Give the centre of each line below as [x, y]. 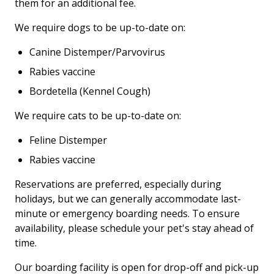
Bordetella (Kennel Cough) [91, 91]
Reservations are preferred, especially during [118, 184]
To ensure [216, 213]
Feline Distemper [68, 140]
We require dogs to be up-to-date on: [100, 27]
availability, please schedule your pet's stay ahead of [134, 228]
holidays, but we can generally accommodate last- [128, 198]
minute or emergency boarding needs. [103, 213]
